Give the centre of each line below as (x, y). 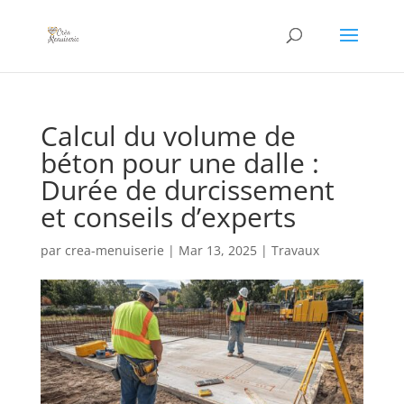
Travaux (295, 250)
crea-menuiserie (114, 250)
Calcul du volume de (168, 136)
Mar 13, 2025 (217, 250)
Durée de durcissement (187, 190)
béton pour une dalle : (179, 163)
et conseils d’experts (168, 217)
